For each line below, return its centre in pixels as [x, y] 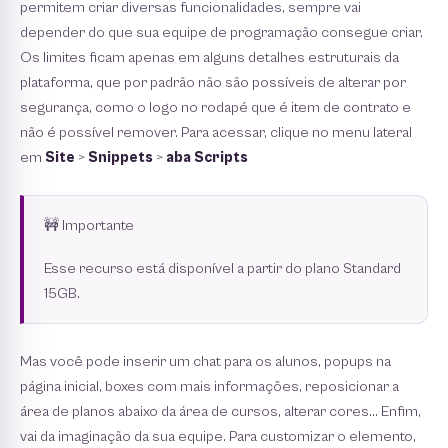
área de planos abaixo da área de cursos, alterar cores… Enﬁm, [220, 412]
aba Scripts [207, 158]
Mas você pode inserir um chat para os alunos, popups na [205, 362]
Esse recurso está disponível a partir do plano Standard [222, 269]
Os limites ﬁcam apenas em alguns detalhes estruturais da [209, 58]
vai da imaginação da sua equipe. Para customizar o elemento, [218, 437]
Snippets [120, 158]
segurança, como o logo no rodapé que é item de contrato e [215, 108]
